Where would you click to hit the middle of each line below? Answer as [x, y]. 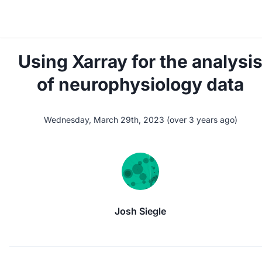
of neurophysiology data [140, 84]
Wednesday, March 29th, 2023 [104, 120]
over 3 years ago [202, 120]
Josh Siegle [140, 211]
